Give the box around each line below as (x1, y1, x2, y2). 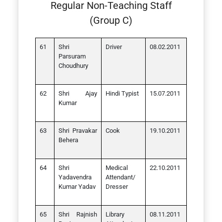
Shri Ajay (58, 90, 97, 97)
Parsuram (58, 53, 86, 60)
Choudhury (58, 62, 88, 69)
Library (106, 211, 124, 218)
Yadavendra (58, 173, 92, 181)
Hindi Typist (106, 90, 139, 97)
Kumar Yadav (58, 183, 96, 190)
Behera (58, 136, 78, 144)
